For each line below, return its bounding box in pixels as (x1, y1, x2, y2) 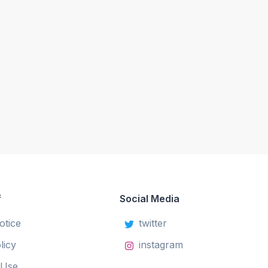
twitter (139, 217, 167, 229)
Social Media (120, 193, 179, 205)
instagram (139, 239, 183, 251)
